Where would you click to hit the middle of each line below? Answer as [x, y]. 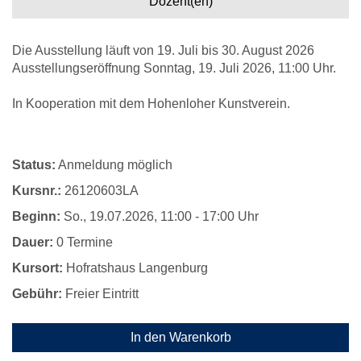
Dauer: [33, 242]
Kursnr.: [37, 191]
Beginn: [36, 216]
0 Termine [83, 242]
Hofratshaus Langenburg [135, 268]
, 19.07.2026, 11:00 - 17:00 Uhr [171, 216]
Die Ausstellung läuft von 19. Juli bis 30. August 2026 [163, 50]
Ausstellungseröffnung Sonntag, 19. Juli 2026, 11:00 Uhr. [174, 68]
